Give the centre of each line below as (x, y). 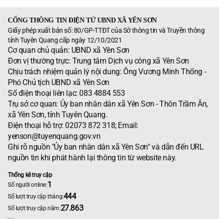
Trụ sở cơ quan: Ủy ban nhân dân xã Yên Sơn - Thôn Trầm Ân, (108, 104)
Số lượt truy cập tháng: (36, 197)
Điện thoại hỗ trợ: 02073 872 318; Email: (73, 126)
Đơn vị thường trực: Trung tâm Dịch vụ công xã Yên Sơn (99, 61)
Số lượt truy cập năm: (34, 208)
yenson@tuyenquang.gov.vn (54, 136)
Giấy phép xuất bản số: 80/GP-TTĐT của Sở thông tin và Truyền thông (106, 31)
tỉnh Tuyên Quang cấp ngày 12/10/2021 (65, 40)
